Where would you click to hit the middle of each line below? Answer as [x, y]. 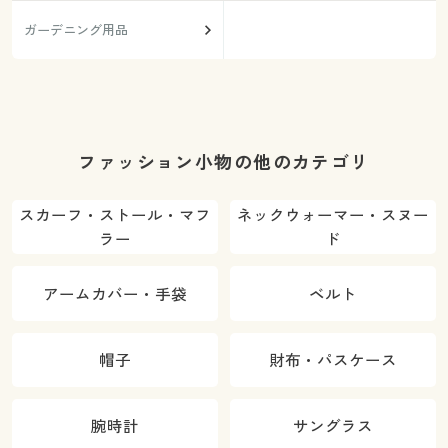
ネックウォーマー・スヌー [333, 215]
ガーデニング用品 [75, 29]
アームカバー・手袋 [114, 293]
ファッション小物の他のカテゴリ [224, 162]
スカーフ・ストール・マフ [114, 215]
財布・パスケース [333, 359]
